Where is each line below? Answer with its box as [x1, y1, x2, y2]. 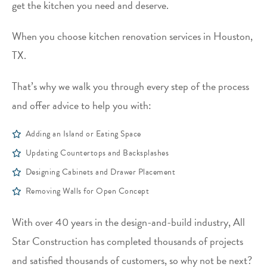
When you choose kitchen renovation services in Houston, [12, 28, 253, 45]
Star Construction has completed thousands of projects [12, 233, 243, 250]
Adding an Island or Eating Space [25, 128, 141, 141]
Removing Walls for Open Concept [25, 185, 149, 198]
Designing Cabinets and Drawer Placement [25, 166, 175, 179]
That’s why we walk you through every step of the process [12, 78, 249, 95]
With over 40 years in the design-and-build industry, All [12, 214, 245, 231]
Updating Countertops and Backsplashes [25, 147, 169, 160]
